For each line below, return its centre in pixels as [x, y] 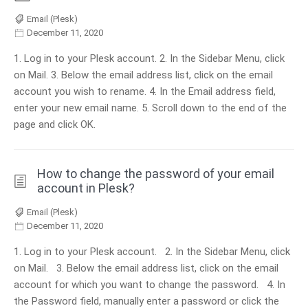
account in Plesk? [86, 188]
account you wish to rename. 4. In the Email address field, [145, 92]
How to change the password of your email [156, 174]
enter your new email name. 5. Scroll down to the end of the [150, 108]
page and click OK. [55, 125]
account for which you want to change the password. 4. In [150, 285]
